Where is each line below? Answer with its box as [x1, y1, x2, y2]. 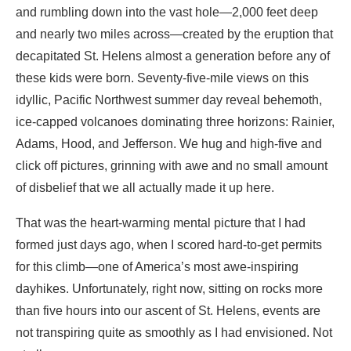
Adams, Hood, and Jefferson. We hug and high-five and [16, 136, 322, 150]
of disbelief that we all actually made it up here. [16, 180, 274, 194]
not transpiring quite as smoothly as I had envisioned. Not [16, 325, 332, 339]
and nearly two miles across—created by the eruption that [16, 27, 333, 41]
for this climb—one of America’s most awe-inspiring [16, 259, 299, 273]
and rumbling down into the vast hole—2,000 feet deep [16, 5, 318, 19]
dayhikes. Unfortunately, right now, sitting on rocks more [16, 281, 323, 295]
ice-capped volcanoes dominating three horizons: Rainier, [16, 114, 335, 128]
